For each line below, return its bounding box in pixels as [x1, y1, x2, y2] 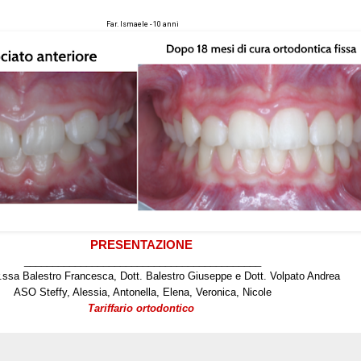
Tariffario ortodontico [88, 301, 194, 314]
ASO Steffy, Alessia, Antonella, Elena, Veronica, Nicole [14, 285, 272, 298]
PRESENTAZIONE [89, 237, 193, 251]
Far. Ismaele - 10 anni [106, 19, 179, 28]
